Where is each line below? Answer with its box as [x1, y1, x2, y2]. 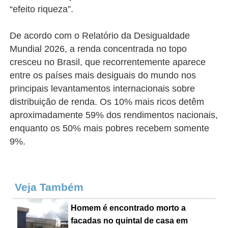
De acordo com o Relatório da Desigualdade [10, 31, 190, 41]
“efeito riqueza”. [10, 4, 74, 15]
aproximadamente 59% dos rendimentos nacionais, [10, 110, 218, 121]
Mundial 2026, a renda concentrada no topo [10, 44, 187, 54]
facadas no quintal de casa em [71, 216, 188, 225]
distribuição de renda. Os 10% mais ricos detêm [10, 97, 205, 107]
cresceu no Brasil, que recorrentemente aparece [10, 57, 206, 68]
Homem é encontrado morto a [71, 204, 186, 213]
